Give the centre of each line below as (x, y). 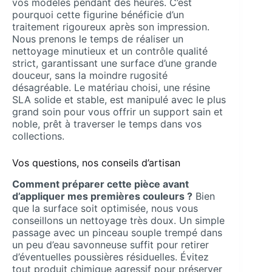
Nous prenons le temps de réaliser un (98, 39)
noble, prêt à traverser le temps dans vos (107, 124)
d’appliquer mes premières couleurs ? (102, 196)
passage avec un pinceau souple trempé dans (117, 232)
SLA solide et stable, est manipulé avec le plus (119, 99)
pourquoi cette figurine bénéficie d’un (98, 14)
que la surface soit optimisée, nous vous (105, 208)
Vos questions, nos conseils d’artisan (96, 162)
